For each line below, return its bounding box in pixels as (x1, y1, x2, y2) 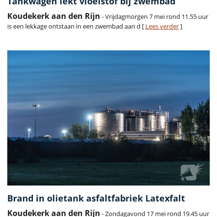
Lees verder (145, 22, 179, 31)
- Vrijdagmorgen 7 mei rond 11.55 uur (100, 12, 208, 21)
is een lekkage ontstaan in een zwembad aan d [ (7, 22, 145, 31)
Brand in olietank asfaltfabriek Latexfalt (7, 192, 185, 204)
